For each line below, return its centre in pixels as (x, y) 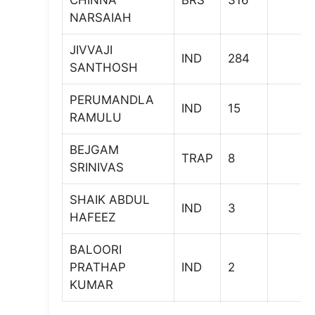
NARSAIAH (101, 18)
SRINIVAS (97, 167)
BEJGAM (94, 150)
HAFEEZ (93, 217)
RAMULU (96, 117)
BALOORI (96, 250)
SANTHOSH (104, 67)
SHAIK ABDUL (110, 200)
